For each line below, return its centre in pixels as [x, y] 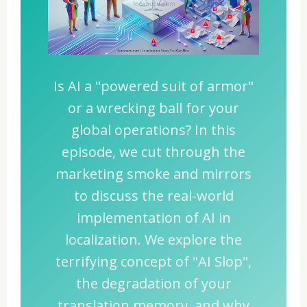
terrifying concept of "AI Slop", [153, 262]
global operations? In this [153, 130]
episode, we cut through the [153, 152]
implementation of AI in [153, 218]
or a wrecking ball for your [153, 108]
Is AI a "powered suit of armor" [153, 86]
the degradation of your [153, 284]
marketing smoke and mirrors [153, 174]
